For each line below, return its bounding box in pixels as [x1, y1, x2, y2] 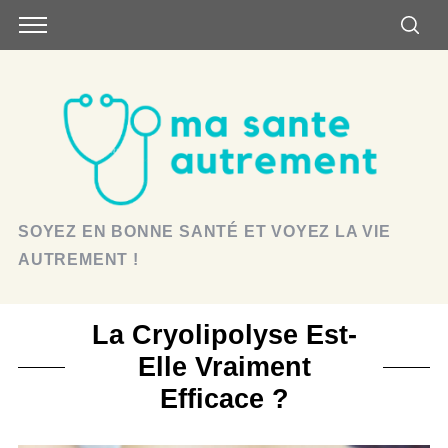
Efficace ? [159, 383, 289, 414]
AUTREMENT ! [17, 251, 139, 268]
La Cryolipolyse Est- [91, 319, 357, 350]
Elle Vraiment [137, 351, 311, 382]
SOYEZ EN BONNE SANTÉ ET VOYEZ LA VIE [17, 223, 391, 240]
